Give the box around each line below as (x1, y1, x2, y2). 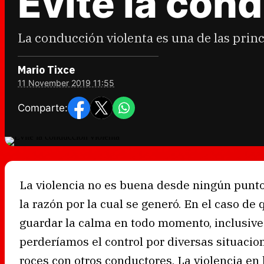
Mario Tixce (18, 63, 75, 77)
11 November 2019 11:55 (18, 78, 114, 88)
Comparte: (18, 101, 68, 114)
